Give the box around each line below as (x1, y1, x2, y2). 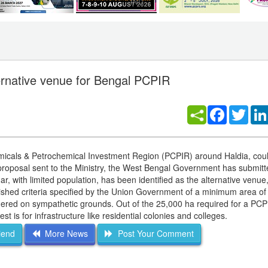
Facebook (227, 103, 264, 116)
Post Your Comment (112, 227, 194, 240)
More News (39, 227, 88, 240)
